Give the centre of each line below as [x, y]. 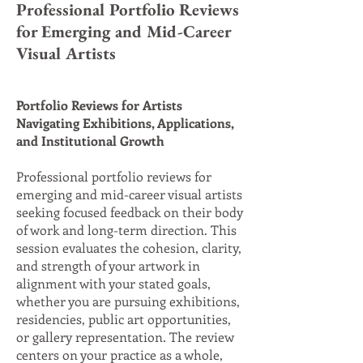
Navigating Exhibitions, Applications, [125, 123]
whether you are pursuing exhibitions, [128, 301]
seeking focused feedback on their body [130, 212]
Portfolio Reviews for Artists [99, 105]
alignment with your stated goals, [113, 283]
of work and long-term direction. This [126, 230]
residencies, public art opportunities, [124, 319]
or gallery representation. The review [125, 337]
